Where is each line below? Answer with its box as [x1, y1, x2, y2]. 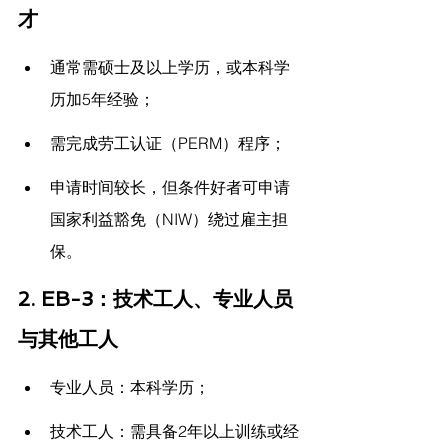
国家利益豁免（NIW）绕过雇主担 [50, 209, 288, 230]
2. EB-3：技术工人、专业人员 [18, 287, 293, 312]
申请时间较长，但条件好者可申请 [50, 177, 290, 198]
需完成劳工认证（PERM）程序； [50, 133, 286, 154]
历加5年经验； [50, 89, 155, 110]
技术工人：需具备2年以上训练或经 [50, 421, 299, 442]
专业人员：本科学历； [50, 377, 210, 398]
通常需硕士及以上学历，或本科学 [50, 57, 290, 78]
